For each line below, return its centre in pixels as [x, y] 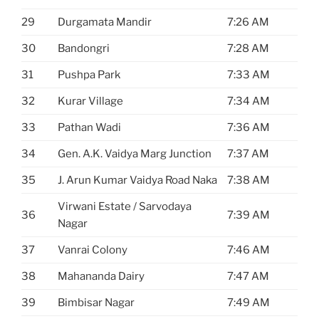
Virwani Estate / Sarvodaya [125, 207]
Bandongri [84, 49]
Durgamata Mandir [105, 22]
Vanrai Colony [93, 250]
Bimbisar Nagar [96, 303]
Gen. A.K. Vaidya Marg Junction [135, 154]
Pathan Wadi [89, 128]
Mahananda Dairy [101, 277]
